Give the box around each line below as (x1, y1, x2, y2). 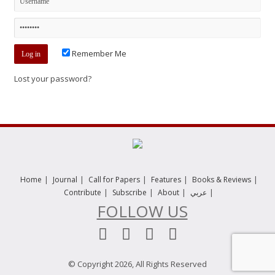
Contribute (64, 187, 101, 198)
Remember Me (70, 48, 127, 59)
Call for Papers (88, 174, 140, 185)
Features (150, 174, 181, 185)
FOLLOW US (96, 200, 188, 222)
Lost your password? (14, 73, 92, 84)
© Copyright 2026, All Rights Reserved (68, 258, 207, 269)
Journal (52, 174, 77, 185)
